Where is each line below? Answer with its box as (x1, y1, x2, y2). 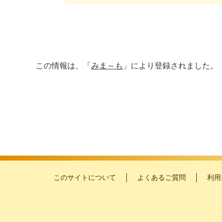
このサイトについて (54, 173, 116, 181)
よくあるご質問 (137, 173, 186, 181)
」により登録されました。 (123, 61, 218, 70)
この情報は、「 (36, 61, 91, 70)
